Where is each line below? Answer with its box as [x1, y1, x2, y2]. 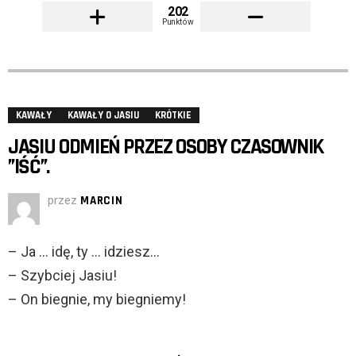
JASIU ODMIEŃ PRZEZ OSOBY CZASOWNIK [8, 133, 324, 161]
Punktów [162, 17, 194, 27]
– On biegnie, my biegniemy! [8, 291, 186, 308]
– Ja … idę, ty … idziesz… [8, 243, 160, 261]
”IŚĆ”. [8, 153, 49, 181]
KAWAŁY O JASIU [68, 109, 139, 122]
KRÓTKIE [155, 109, 192, 122]
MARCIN [80, 193, 123, 209]
